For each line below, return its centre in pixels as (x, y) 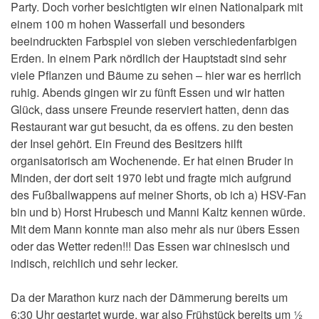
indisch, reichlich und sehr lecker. (94, 263)
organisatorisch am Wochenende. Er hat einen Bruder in (152, 161)
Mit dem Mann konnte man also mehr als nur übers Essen (155, 229)
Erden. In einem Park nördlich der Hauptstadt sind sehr (148, 58)
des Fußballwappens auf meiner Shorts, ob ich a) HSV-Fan (158, 195)
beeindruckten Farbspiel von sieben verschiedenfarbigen (154, 41)
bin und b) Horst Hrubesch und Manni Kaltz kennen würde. (158, 212)
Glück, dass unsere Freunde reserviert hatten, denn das (150, 110)
